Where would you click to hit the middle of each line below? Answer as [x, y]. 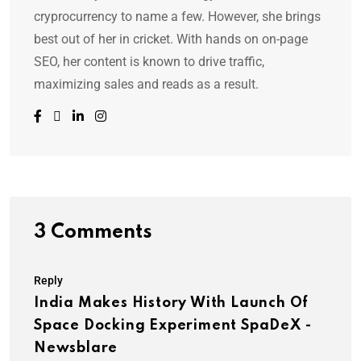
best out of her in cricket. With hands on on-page [171, 39]
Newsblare [76, 348]
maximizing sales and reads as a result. [146, 84]
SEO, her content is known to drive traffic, [149, 61]
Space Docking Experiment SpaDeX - [173, 325]
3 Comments [93, 232]
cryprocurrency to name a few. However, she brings [177, 16]
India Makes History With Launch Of [172, 303]
